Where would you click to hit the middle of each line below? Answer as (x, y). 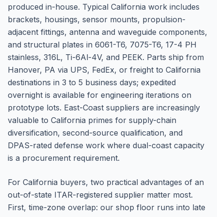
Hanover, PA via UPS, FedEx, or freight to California (104, 70)
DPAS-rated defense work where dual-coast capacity (106, 145)
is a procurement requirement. (64, 158)
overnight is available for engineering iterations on (100, 95)
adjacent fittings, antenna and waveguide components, (108, 32)
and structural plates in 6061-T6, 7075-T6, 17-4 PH (102, 45)
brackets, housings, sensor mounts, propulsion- (97, 19)
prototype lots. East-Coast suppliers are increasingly (104, 108)
